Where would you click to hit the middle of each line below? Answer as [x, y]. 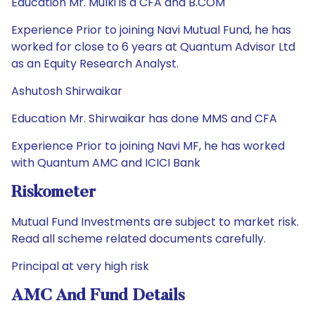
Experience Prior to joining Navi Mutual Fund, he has [151, 30]
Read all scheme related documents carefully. [139, 239]
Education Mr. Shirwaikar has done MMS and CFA [144, 118]
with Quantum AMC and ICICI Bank [106, 163]
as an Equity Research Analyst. [95, 64]
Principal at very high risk [80, 266]
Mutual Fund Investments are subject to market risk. [155, 222]
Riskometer [53, 193]
